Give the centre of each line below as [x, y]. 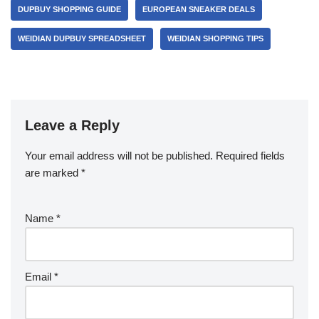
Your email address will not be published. [119, 156]
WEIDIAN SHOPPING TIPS [215, 38]
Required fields [250, 156]
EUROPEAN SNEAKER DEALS [199, 9]
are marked [53, 173]
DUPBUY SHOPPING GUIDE [69, 9]
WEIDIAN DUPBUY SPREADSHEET [82, 38]
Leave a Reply [72, 125]
